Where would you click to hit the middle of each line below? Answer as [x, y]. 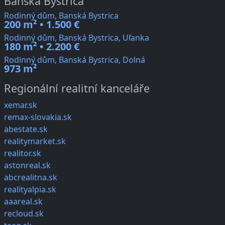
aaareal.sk [23, 202]
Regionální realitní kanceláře [77, 88]
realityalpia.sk [30, 190]
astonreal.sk [27, 165]
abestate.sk [26, 129]
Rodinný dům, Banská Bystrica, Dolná [75, 60]
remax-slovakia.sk [38, 117]
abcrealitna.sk [31, 178]
